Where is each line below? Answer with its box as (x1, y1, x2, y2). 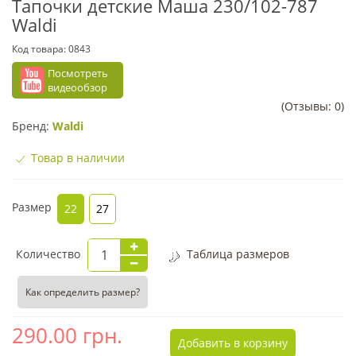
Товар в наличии (28, 150, 125, 165)
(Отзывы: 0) (281, 99, 344, 114)
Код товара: (12, 42, 68, 56)
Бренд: (12, 118, 52, 133)
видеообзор (48, 80, 107, 95)
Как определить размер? (25, 285, 140, 300)
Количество (16, 246, 80, 262)
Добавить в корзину (178, 335, 288, 351)
